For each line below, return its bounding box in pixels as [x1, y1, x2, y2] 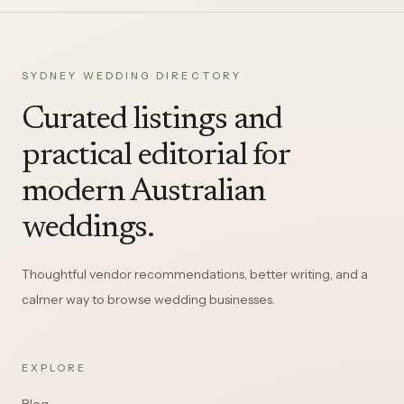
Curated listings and [22, 105, 283, 137]
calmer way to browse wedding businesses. [22, 291, 275, 308]
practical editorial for [22, 141, 290, 173]
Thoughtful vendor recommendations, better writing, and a [22, 266, 368, 282]
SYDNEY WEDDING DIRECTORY [22, 69, 242, 82]
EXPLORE [22, 362, 87, 374]
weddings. [22, 213, 155, 245]
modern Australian [22, 177, 266, 209]
